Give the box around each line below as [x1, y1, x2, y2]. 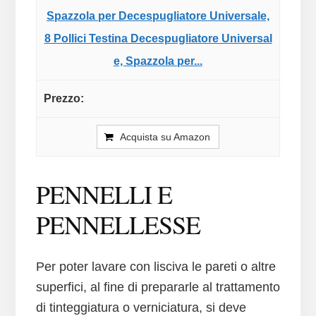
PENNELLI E [35, 177, 172, 212]
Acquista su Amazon [120, 131, 210, 143]
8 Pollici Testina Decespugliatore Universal [44, 32, 272, 45]
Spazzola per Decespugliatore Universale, [47, 10, 269, 23]
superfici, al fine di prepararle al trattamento [35, 280, 280, 295]
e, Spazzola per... [114, 55, 202, 68]
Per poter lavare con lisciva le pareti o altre [35, 260, 276, 274]
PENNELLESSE [35, 207, 200, 242]
